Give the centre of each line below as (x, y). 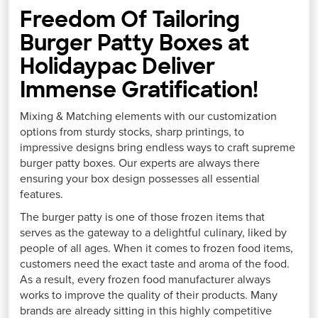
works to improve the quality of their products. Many (149, 295)
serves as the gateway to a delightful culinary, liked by (154, 232)
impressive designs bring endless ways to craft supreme (158, 147)
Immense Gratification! (139, 89)
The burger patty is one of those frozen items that (143, 217)
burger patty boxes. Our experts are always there (140, 163)
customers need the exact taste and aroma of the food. (155, 264)
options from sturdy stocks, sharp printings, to (132, 132)
